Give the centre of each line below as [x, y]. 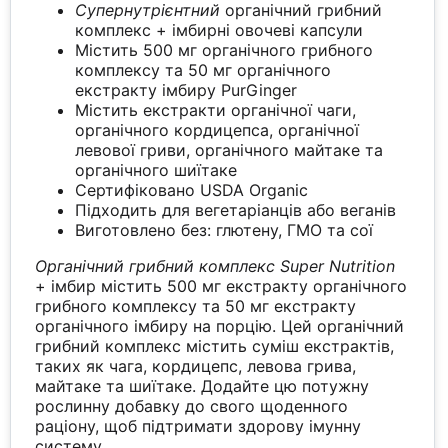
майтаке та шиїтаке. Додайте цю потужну [202, 386]
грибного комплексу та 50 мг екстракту [196, 306]
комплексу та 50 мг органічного [203, 70]
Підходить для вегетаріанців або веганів [236, 210]
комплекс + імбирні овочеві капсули [219, 30]
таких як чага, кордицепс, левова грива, [196, 366]
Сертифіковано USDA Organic [192, 190]
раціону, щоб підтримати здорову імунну [198, 426]
